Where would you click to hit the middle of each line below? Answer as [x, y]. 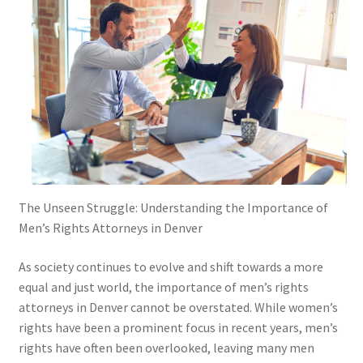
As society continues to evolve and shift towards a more [171, 267]
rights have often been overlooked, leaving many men [166, 348]
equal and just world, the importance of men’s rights [163, 287]
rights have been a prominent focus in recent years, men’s [178, 328]
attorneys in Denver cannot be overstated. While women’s [178, 307]
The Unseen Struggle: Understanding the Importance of [173, 208]
